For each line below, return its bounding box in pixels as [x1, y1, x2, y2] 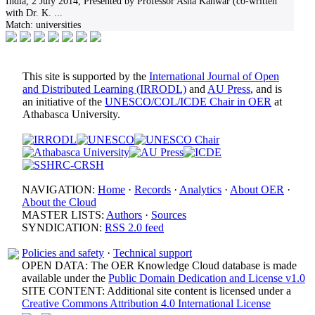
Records [134, 184, 171, 195]
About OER [230, 184, 284, 195]
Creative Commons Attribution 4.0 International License [22, 297, 271, 309]
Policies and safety [22, 247, 104, 259]
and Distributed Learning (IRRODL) [22, 83, 186, 95]
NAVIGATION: [22, 184, 98, 195]
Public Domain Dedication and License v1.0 [108, 272, 305, 284]
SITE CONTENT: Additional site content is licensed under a [22, 285, 291, 297]
